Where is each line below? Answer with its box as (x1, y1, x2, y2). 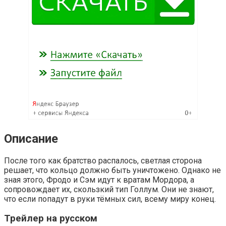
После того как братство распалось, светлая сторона (4, 155, 202, 165)
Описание (4, 131, 58, 146)
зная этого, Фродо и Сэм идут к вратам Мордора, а (4, 175, 194, 185)
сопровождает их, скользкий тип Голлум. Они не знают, (4, 184, 214, 194)
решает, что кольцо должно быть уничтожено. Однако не (4, 165, 221, 175)
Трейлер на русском (4, 213, 97, 224)
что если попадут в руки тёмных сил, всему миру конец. (4, 194, 216, 204)
